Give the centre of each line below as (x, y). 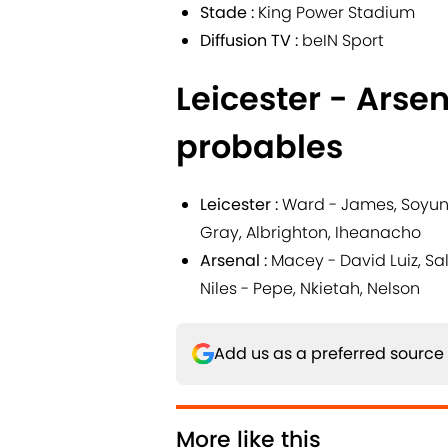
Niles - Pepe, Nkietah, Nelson (310, 288)
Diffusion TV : (249, 40)
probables (259, 146)
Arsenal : (235, 260)
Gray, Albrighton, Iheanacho (310, 232)
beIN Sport (341, 40)
